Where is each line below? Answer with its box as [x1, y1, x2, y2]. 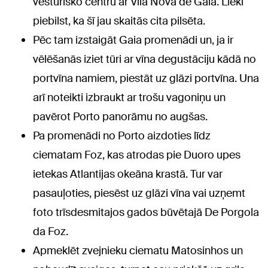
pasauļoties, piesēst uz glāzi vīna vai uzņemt [33, 186, 245, 201]
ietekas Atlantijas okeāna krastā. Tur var [33, 167, 223, 182]
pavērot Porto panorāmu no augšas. [33, 109, 208, 124]
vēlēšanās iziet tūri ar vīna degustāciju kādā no [33, 52, 256, 67]
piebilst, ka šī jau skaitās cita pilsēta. [33, 14, 205, 29]
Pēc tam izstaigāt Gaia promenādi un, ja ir [33, 33, 233, 48]
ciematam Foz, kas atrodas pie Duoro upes [33, 148, 240, 163]
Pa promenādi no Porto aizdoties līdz [33, 129, 211, 144]
